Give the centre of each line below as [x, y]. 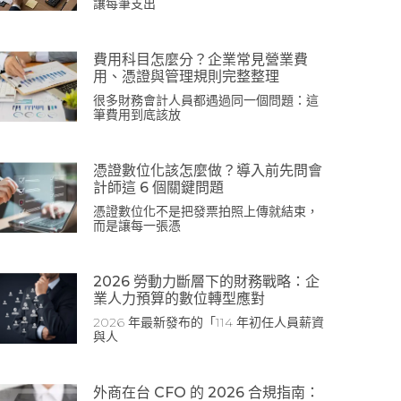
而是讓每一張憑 [137, 225]
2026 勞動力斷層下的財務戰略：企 [206, 281]
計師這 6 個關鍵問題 [158, 187]
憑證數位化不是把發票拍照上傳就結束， [206, 211]
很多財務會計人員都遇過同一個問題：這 [206, 100]
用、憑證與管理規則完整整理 [186, 76]
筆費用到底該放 [137, 114]
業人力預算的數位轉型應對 [179, 298]
